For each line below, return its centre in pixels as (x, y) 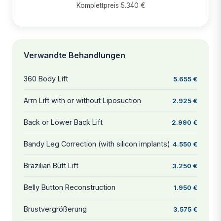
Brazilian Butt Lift (51, 165)
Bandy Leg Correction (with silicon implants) (97, 144)
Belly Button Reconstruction (70, 187)
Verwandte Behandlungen (74, 55)
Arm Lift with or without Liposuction (82, 100)
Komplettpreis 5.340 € (110, 5)
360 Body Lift (46, 78)
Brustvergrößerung (55, 209)
